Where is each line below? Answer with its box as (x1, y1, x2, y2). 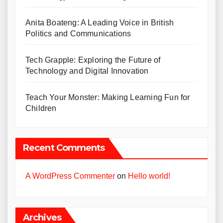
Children (25, 104, 57, 112)
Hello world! (128, 172, 170, 180)
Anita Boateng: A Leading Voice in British (25, 18, 174, 27)
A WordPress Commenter (25, 172, 115, 180)
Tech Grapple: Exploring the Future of (25, 56, 161, 64)
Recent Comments (23, 142, 105, 153)
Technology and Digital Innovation (25, 67, 149, 75)
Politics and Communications (25, 29, 131, 38)
